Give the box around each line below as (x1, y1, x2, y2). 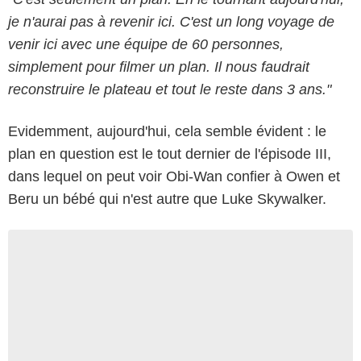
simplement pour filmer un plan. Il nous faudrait (8, 59, 309, 76)
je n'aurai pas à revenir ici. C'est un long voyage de (8, 14, 334, 31)
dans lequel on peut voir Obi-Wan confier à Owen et (8, 168, 340, 185)
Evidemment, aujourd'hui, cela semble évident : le (8, 123, 326, 140)
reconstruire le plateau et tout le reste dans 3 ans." (8, 81, 331, 98)
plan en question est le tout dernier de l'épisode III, (8, 146, 331, 163)
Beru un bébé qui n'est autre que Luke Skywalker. (8, 191, 326, 208)
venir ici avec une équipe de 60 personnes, (8, 36, 284, 53)
